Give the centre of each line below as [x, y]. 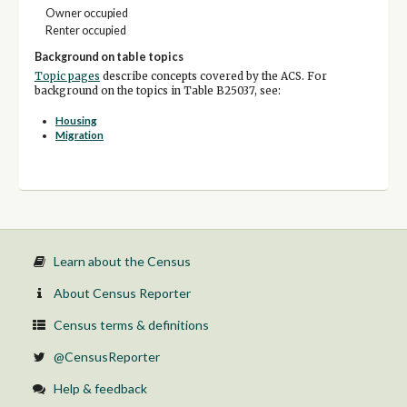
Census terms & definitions [131, 325]
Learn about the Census [122, 262]
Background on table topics [109, 57]
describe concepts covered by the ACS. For [213, 76]
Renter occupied [86, 31]
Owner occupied [87, 13]
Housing [77, 121]
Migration [80, 135]
